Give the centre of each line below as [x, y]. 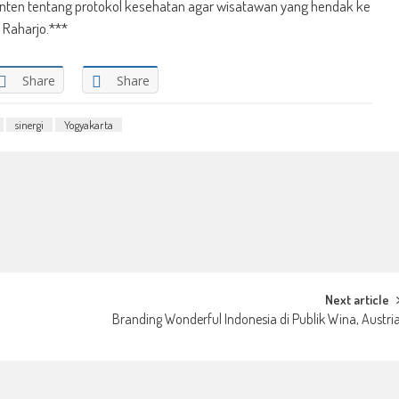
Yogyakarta [89, 125]
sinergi [29, 125]
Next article [358, 300]
